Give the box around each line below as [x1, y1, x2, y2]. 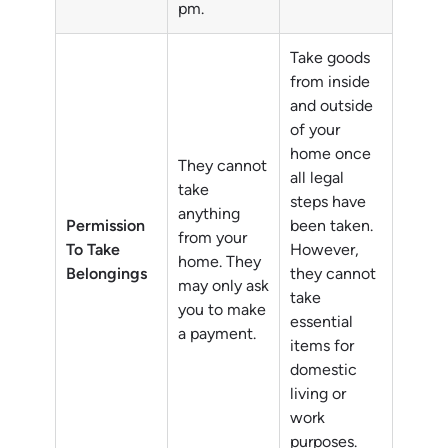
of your [290, 120, 340, 140]
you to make [178, 300, 266, 320]
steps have [290, 192, 366, 212]
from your [178, 228, 247, 248]
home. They [178, 252, 261, 272]
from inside [290, 72, 370, 92]
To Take [66, 240, 120, 260]
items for [290, 336, 354, 356]
